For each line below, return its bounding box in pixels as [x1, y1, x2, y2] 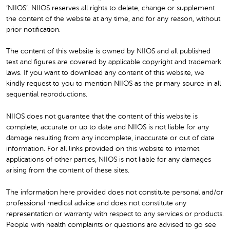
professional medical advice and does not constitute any [6, 199, 186, 207]
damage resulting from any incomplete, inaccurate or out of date [6, 135, 217, 142]
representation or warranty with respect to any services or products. [6, 210, 224, 218]
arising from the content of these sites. [6, 167, 129, 175]
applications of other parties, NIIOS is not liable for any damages [6, 156, 211, 164]
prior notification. [6, 26, 61, 33]
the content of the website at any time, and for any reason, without [6, 15, 220, 23]
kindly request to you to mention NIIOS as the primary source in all [6, 80, 221, 88]
